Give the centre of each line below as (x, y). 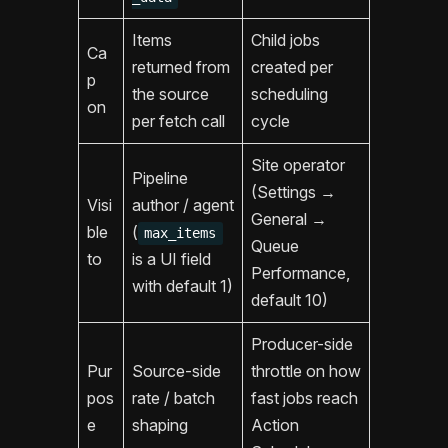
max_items (180, 233)
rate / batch (173, 398)
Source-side (176, 371)
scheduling (289, 94)
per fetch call (178, 121)
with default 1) (182, 286)
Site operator (298, 165)
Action (275, 425)
